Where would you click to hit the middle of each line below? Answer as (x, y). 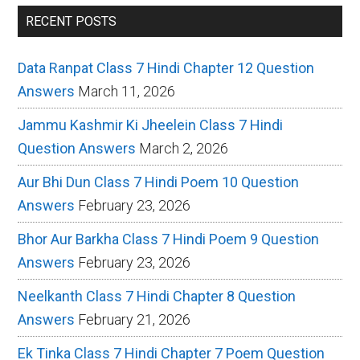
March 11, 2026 (127, 91)
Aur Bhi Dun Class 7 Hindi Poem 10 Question (159, 182)
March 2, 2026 (184, 148)
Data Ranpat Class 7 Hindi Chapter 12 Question (166, 67)
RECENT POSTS (72, 21)
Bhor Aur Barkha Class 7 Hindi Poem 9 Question (169, 239)
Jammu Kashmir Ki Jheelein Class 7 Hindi (151, 125)
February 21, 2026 (135, 319)
